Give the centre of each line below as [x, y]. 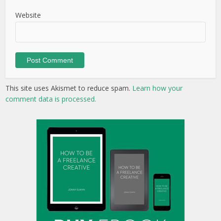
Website [28, 15]
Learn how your [158, 88]
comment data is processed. [51, 99]
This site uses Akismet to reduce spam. [69, 88]
